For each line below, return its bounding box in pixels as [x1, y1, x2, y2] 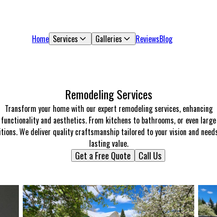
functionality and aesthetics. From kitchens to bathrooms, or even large [1, 114, 216, 126]
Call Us [139, 149, 161, 162]
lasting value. [89, 138, 128, 149]
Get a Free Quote [75, 149, 131, 162]
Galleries [95, 33, 122, 45]
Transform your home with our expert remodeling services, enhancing [4, 103, 213, 114]
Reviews [135, 33, 159, 45]
